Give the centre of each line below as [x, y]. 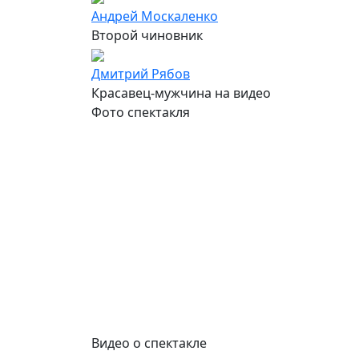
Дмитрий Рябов [141, 73]
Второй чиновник [147, 35]
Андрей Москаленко [155, 16]
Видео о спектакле [149, 343]
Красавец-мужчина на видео [181, 93]
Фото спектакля [141, 112]
